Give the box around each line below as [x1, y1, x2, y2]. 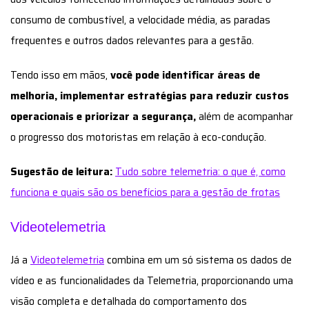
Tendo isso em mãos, [10, 66, 110, 83]
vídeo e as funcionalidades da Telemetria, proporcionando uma [10, 272, 293, 289]
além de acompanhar [196, 108, 293, 125]
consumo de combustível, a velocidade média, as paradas [10, 11, 270, 28]
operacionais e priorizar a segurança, [10, 108, 196, 125]
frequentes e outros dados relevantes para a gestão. [10, 32, 254, 49]
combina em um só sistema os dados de [104, 251, 292, 268]
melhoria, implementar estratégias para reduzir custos [10, 87, 289, 104]
